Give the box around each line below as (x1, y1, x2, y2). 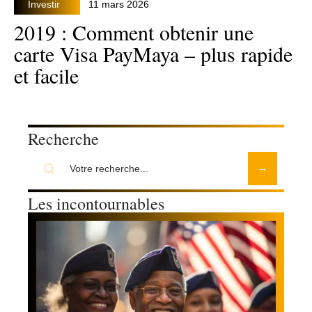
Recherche (28, 127, 99, 150)
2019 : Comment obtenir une (14, 17, 253, 46)
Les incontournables (28, 192, 164, 215)
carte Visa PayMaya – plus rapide (14, 39, 292, 68)
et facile (14, 61, 79, 89)
